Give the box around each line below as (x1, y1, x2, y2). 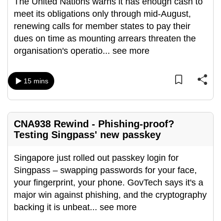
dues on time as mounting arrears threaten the (14, 34, 196, 43)
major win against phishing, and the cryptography (14, 190, 207, 200)
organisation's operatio (14, 46, 103, 56)
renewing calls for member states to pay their (14, 21, 190, 31)
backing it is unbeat (14, 202, 90, 212)
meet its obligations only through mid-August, (14, 9, 191, 19)
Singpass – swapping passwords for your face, (14, 165, 197, 175)
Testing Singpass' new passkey (14, 129, 161, 140)
